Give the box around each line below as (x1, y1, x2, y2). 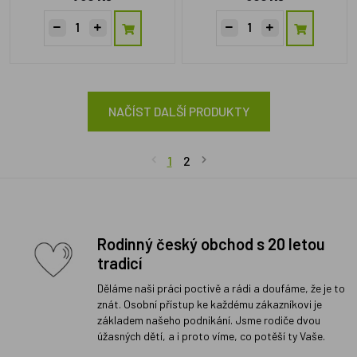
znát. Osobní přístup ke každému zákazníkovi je (97, 296, 322, 311)
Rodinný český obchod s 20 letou (97, 233, 325, 253)
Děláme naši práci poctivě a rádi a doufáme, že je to (97, 280, 345, 295)
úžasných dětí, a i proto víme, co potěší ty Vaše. (97, 328, 325, 343)
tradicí (97, 253, 142, 273)
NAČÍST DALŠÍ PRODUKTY (108, 103, 249, 119)
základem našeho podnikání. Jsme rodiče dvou (97, 312, 320, 327)
